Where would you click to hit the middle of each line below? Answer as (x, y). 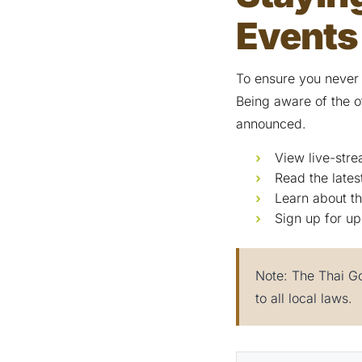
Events (297, 36)
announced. (271, 123)
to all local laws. (304, 298)
